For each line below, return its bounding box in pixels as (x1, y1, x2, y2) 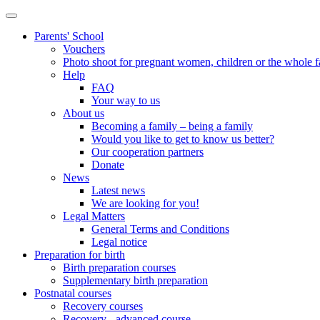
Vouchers (63, 43, 105, 55)
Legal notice (91, 236, 147, 248)
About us (63, 107, 104, 119)
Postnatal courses (34, 287, 111, 299)
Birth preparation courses (63, 261, 176, 274)
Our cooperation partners (91, 146, 204, 158)
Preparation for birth (34, 249, 125, 261)
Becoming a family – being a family (91, 120, 253, 132)
